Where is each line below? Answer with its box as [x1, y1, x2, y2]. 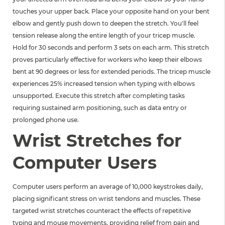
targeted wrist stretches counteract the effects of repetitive [13, 206, 191, 214]
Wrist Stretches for [13, 130, 182, 152]
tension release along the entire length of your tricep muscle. [13, 32, 195, 40]
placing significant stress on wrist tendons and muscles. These [13, 194, 200, 202]
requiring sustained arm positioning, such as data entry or [13, 104, 187, 112]
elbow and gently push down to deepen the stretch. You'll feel [13, 20, 198, 28]
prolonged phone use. [13, 116, 79, 124]
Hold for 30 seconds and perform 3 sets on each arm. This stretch [13, 44, 209, 52]
